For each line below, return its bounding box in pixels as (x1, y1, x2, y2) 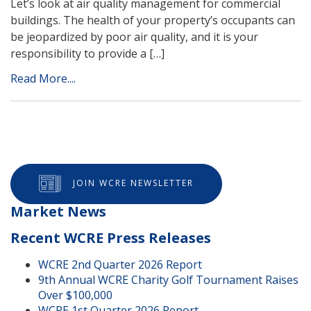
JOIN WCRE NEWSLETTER (73, 177, 194, 190)
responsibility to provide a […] (10, 46, 165, 62)
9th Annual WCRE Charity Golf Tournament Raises (38, 272, 299, 288)
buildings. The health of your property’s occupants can (10, 12, 295, 28)
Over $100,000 (38, 287, 112, 303)
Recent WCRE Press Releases (10, 228, 211, 248)
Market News (10, 202, 106, 221)
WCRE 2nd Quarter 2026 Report (38, 257, 202, 273)
